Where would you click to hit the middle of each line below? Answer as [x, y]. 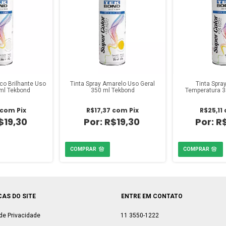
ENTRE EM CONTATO [152, 196]
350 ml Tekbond [112, 90]
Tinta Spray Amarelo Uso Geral [113, 83]
